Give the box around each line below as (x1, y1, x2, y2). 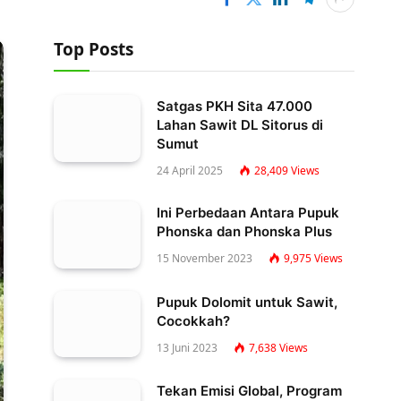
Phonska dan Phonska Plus (157, 223, 332, 240)
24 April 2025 (157, 163, 223, 178)
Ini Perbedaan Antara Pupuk (157, 204, 339, 221)
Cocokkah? (157, 311, 230, 329)
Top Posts (54, 38, 133, 61)
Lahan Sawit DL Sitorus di (157, 116, 323, 133)
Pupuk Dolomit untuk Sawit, (157, 293, 337, 311)
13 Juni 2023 (157, 339, 218, 355)
